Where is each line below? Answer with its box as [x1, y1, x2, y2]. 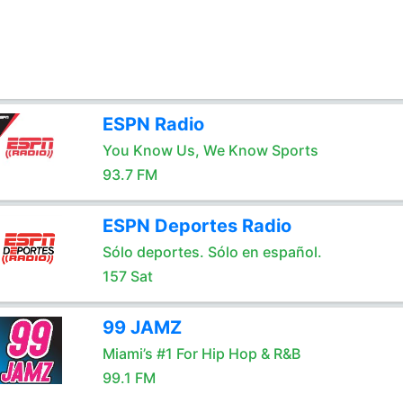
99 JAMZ [102, 317, 182, 338]
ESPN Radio [102, 113, 204, 135]
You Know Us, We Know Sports [102, 141, 318, 159]
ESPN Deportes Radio [102, 215, 291, 237]
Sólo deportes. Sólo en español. [102, 243, 322, 261]
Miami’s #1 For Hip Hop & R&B [102, 345, 300, 363]
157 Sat [102, 267, 153, 285]
